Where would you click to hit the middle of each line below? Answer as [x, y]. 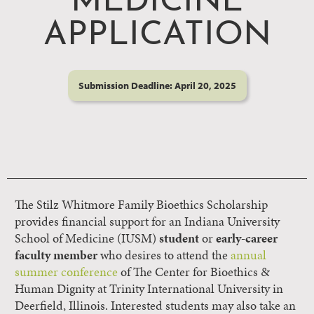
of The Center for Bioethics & [194, 272]
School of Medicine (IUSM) [87, 238]
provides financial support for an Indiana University [147, 221]
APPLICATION [157, 36]
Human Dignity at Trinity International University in [149, 289]
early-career [247, 238]
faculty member [56, 255]
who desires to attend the [164, 255]
